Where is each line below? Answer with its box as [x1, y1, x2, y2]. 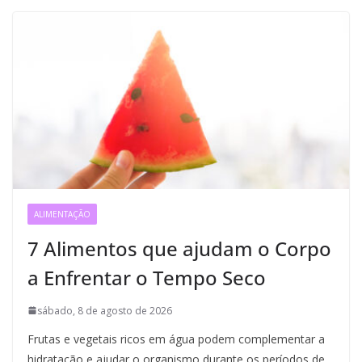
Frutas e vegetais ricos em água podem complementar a [27, 330, 325, 347]
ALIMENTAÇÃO [34, 208, 90, 220]
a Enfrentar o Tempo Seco [27, 263, 266, 291]
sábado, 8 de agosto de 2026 [37, 303, 172, 318]
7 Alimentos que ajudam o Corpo [27, 234, 331, 262]
